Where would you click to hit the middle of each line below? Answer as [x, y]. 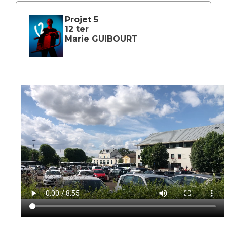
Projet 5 [82, 20]
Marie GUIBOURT [102, 39]
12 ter [77, 29]
